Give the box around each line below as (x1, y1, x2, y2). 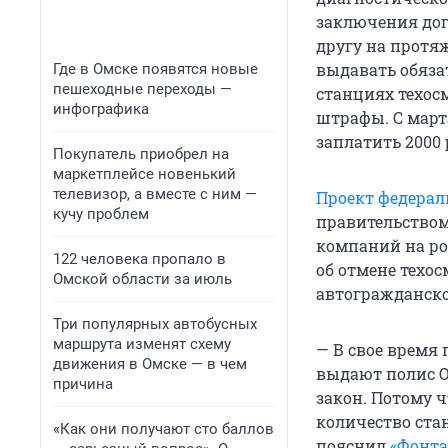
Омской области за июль (53, 270, 232, 288)
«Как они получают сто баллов (53, 420, 274, 438)
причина (53, 375, 113, 393)
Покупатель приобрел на (53, 145, 229, 163)
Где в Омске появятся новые (53, 60, 258, 78)
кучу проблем (53, 205, 149, 223)
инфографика (53, 100, 149, 118)
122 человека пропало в (53, 250, 226, 268)
